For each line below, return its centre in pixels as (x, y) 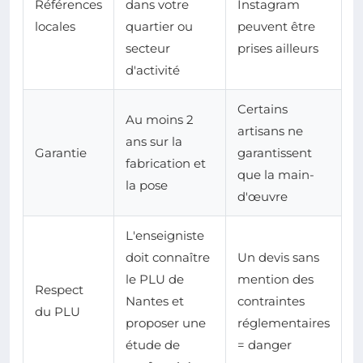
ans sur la (154, 142)
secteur (148, 49)
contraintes (271, 301)
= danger (265, 345)
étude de (153, 345)
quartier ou (159, 27)
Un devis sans (278, 258)
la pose (147, 186)
